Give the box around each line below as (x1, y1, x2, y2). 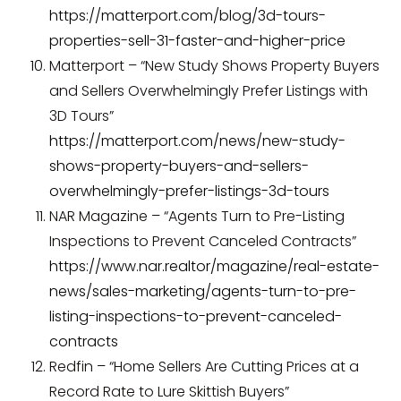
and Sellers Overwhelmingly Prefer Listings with (49, 80, 368, 101)
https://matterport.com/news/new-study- (49, 130, 346, 151)
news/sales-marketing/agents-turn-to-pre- (49, 280, 356, 302)
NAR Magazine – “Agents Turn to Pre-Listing (49, 205, 345, 226)
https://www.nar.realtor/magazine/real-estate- (49, 255, 380, 277)
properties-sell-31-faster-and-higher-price (49, 30, 346, 51)
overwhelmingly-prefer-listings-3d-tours (49, 180, 329, 201)
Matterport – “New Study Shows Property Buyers (49, 55, 380, 76)
